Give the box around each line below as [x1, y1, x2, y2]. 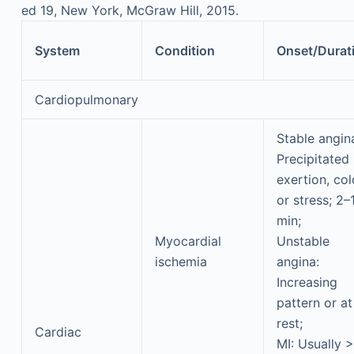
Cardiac [34, 324, 81, 340]
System [34, 43, 80, 58]
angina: [276, 254, 319, 269]
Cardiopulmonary [34, 92, 138, 107]
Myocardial [154, 233, 221, 249]
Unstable [276, 233, 330, 249]
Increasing [276, 274, 337, 290]
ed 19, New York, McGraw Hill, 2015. [21, 2, 239, 18]
